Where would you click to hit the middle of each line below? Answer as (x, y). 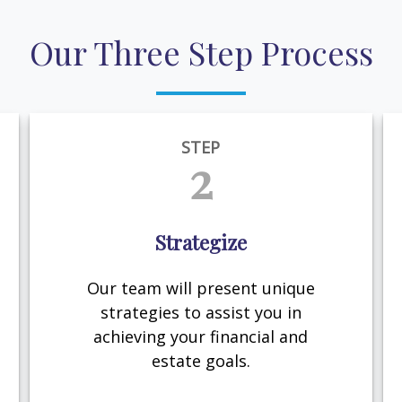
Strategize (201, 243)
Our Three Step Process (201, 52)
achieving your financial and (201, 336)
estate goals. (201, 360)
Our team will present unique (201, 288)
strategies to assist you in (201, 312)
